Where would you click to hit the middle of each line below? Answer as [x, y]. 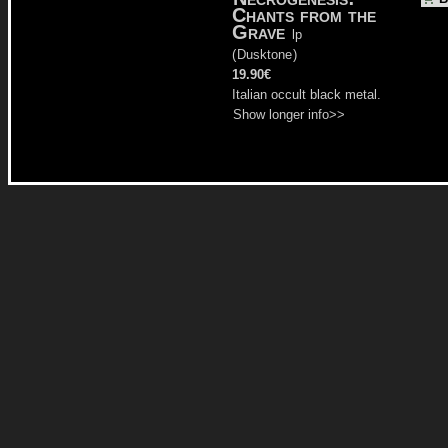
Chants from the [304, 14]
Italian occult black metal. [306, 94]
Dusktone [264, 54]
